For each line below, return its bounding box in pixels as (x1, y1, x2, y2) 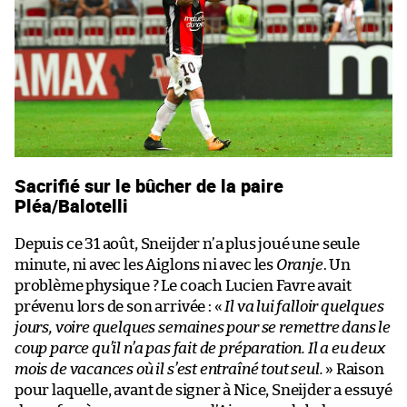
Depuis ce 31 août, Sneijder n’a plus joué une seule (15, 236, 360, 253)
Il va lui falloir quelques (224, 299, 384, 315)
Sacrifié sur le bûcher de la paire (15, 173, 283, 199)
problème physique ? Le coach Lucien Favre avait (15, 278, 352, 294)
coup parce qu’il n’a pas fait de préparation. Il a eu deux (15, 341, 385, 357)
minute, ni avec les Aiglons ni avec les (15, 257, 276, 273)
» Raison (323, 362, 384, 378)
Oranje (275, 257, 323, 273)
